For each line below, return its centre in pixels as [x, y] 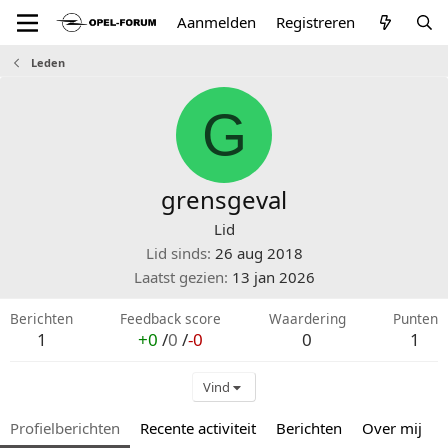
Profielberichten [65, 428]
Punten [415, 318]
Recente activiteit [198, 428]
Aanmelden [217, 22]
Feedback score [171, 318]
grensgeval [224, 199]
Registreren [316, 22]
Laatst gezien [178, 277]
